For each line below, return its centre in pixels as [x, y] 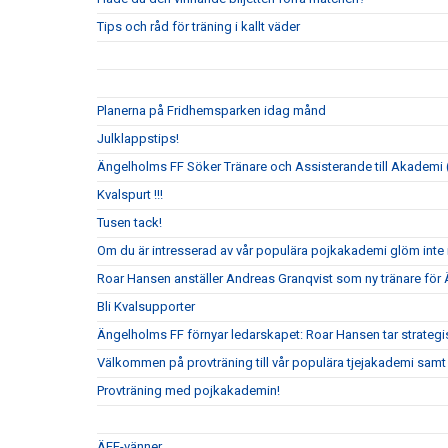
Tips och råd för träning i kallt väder [198, 27]
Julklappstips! [138, 139]
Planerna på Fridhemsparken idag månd [211, 111]
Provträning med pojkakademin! [188, 391]
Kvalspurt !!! [130, 195]
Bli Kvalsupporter [146, 307]
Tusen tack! [129, 223]
